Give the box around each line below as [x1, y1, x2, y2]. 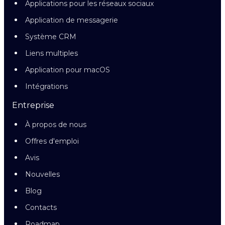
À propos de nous [25, 120, 86, 129]
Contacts [25, 203, 57, 212]
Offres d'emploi [25, 137, 79, 146]
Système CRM [25, 32, 76, 41]
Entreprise [12, 100, 54, 110]
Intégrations [25, 82, 68, 91]
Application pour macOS [25, 65, 110, 74]
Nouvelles [25, 170, 60, 179]
